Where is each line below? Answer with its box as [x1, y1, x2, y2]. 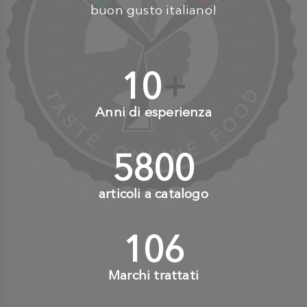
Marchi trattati [108, 267, 199, 283]
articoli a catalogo [99, 185, 208, 201]
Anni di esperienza [95, 103, 212, 120]
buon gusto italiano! [90, 1, 217, 18]
